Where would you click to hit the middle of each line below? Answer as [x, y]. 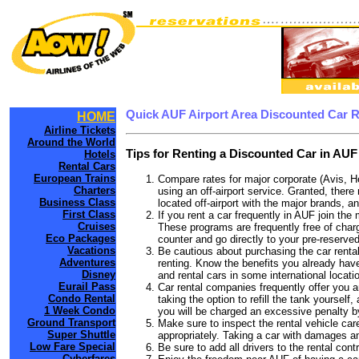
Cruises [97, 226]
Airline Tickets [80, 130]
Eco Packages [81, 238]
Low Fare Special [73, 347]
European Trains [75, 178]
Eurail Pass [87, 286]
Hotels [100, 154]
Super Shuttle [81, 335]
